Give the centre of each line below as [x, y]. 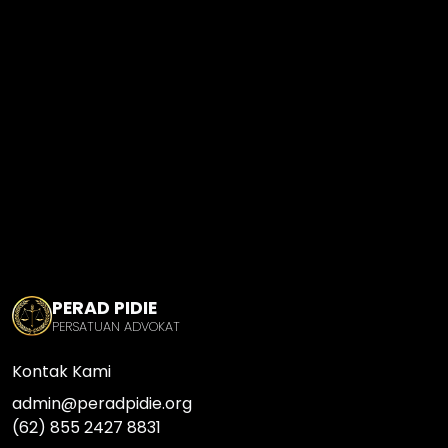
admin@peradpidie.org [102, 403]
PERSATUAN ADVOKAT [116, 326]
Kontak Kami [61, 371]
